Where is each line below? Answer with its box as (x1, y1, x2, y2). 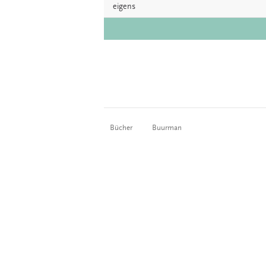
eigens (113, 2, 135, 12)
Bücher (110, 123, 132, 132)
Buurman (152, 123, 182, 132)
